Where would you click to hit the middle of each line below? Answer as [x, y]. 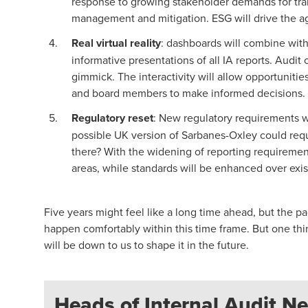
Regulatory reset [112, 118]
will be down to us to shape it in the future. [146, 245]
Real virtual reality [116, 43]
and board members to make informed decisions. [188, 93]
